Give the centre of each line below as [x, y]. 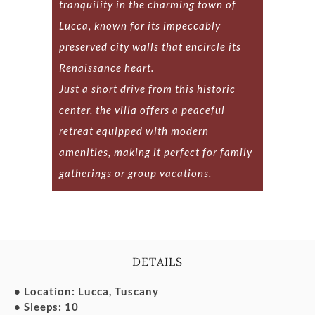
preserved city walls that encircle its [150, 47]
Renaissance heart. [107, 68]
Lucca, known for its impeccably [140, 26]
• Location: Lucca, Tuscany [86, 291]
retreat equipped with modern [134, 131]
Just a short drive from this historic [147, 89]
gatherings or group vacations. [135, 173]
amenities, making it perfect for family [156, 152]
